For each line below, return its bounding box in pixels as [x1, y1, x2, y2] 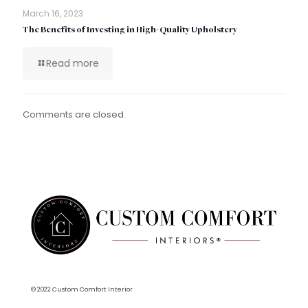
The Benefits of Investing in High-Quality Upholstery [23, 25, 237, 35]
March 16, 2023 [23, 8, 83, 20]
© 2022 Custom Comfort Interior [31, 285, 133, 294]
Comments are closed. [23, 108, 126, 122]
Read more [46, 56, 99, 71]
